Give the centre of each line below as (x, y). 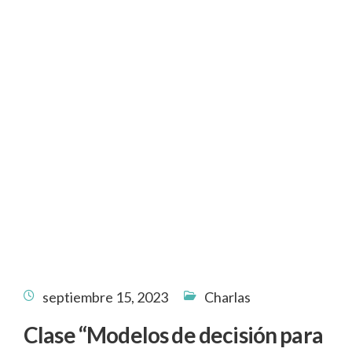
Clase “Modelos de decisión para (173, 335)
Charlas (227, 297)
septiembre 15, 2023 (105, 297)
